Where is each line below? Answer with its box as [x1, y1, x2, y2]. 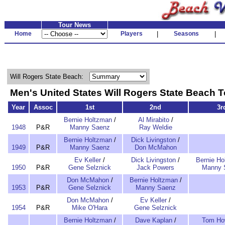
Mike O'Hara [72, 204, 107, 211]
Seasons [173, 30, 199, 37]
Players [121, 30, 143, 37]
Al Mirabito [138, 116, 169, 124]
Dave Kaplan [135, 216, 172, 224]
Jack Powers [137, 164, 174, 171]
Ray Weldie [139, 124, 172, 131]
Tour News [58, 21, 91, 29]
